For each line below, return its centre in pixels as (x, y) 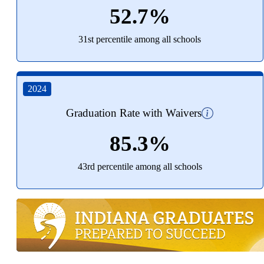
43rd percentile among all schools (140, 166)
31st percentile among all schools (140, 39)
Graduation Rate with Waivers (134, 113)
